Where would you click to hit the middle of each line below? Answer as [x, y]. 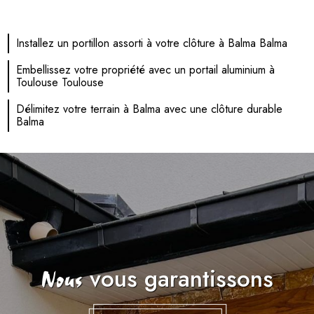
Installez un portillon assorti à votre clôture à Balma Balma [152, 43]
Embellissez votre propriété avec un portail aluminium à [146, 70]
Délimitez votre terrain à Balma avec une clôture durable [150, 109]
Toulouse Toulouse [60, 83]
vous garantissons [178, 279]
